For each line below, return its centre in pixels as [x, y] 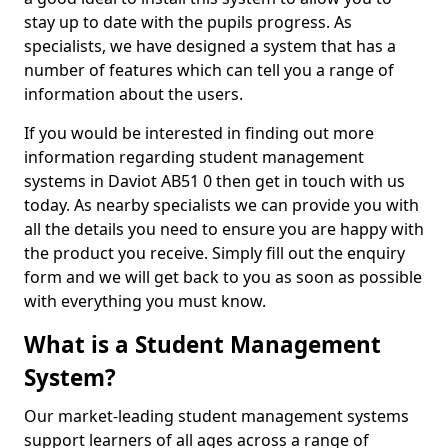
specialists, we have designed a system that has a [210, 46]
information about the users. [135, 94]
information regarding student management [194, 157]
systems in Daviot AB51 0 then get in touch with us [214, 181]
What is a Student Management [202, 344]
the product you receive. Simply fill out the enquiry [214, 253]
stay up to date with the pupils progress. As [188, 22]
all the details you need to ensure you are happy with [224, 229]
